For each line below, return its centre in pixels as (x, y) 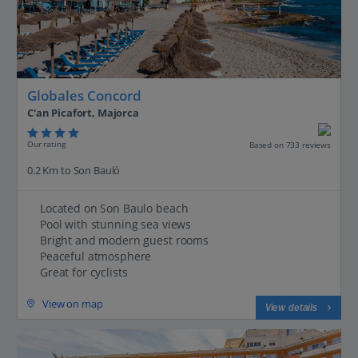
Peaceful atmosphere (96, 256)
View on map (73, 303)
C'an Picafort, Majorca (83, 112)
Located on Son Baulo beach (114, 208)
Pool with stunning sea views (116, 224)
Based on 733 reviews (290, 144)
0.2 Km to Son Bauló (74, 170)
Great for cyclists (84, 272)
